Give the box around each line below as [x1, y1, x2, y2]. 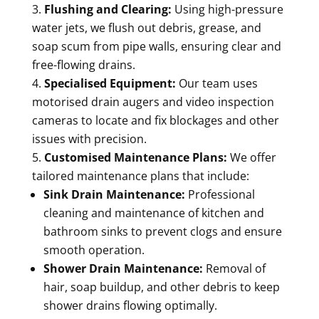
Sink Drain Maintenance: [43, 187, 185, 203]
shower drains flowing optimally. [43, 298, 217, 314]
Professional [184, 187, 255, 203]
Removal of [202, 261, 266, 277]
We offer [226, 150, 276, 166]
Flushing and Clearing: [43, 1, 172, 18]
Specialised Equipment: [43, 75, 176, 92]
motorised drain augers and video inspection [31, 94, 274, 110]
